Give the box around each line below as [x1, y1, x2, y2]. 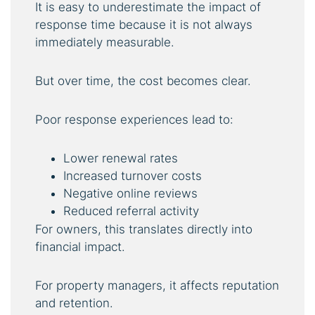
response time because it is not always [35, 17, 252, 32]
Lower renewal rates [63, 150, 178, 165]
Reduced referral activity [63, 203, 199, 218]
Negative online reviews [63, 186, 198, 200]
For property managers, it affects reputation [35, 278, 279, 292]
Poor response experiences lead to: [35, 112, 233, 127]
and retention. [35, 295, 113, 310]
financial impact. [35, 239, 125, 254]
